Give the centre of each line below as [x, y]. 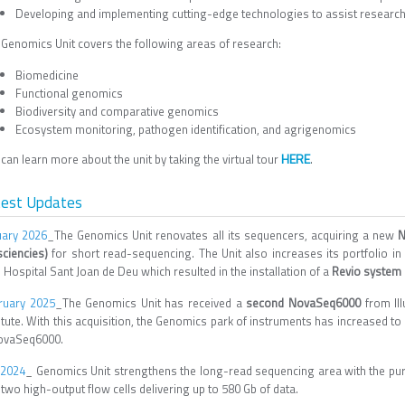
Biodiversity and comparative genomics [117, 111]
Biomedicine [47, 75]
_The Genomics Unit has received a [151, 303]
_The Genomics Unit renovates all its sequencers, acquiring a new [223, 235]
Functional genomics [69, 93]
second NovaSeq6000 [306, 303]
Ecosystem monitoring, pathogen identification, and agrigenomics [186, 129]
